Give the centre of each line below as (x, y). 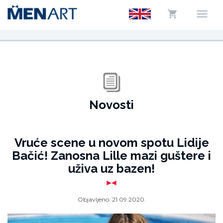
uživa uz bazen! (111, 168)
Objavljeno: (95, 199)
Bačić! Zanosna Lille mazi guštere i (111, 156)
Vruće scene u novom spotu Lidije (111, 143)
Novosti (111, 105)
